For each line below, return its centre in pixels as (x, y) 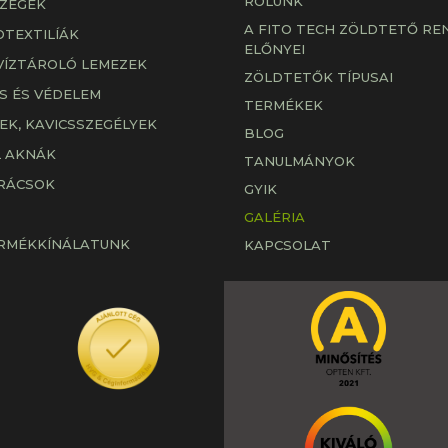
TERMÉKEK (283, 104)
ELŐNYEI (274, 48)
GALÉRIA (274, 216)
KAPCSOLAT (287, 244)
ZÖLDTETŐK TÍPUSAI (318, 76)
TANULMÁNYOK (299, 160)
